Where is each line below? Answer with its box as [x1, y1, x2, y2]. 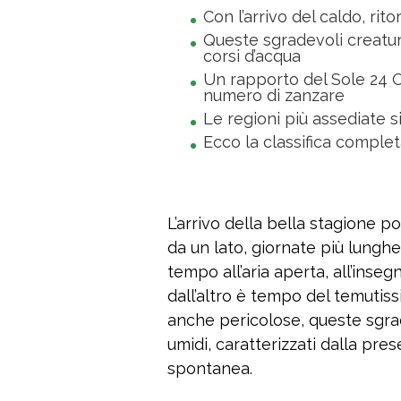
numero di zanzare [203, 86, 345, 106]
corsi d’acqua [203, 47, 301, 66]
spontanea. [167, 359, 252, 379]
